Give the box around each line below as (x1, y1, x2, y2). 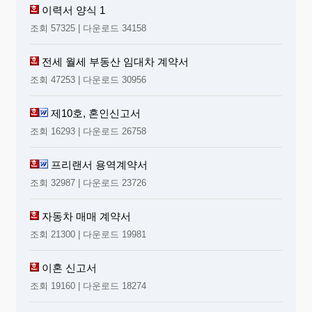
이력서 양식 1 (42, 3, 105, 16)
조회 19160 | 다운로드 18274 (30, 280, 146, 291)
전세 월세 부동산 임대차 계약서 (42, 55, 189, 68)
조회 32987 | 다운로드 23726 (30, 177, 146, 188)
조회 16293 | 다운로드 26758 (30, 125, 146, 136)
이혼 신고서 (42, 261, 97, 274)
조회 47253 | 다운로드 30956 (30, 74, 146, 85)
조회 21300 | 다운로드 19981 (30, 228, 146, 240)
